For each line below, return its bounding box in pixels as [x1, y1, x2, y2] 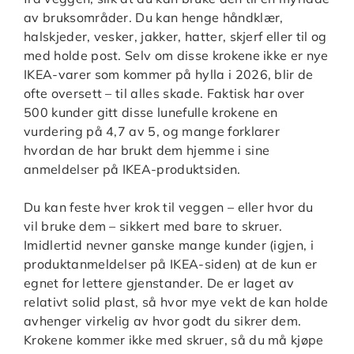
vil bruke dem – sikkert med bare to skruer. [24, 217, 283, 234]
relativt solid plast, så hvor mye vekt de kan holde [24, 293, 329, 310]
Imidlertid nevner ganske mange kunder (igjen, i [24, 236, 314, 253]
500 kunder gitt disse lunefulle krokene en [24, 104, 278, 120]
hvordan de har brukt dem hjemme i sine [24, 141, 270, 158]
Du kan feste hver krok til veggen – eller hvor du [24, 198, 314, 215]
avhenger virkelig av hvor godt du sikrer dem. [24, 312, 302, 329]
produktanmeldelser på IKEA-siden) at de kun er [24, 255, 318, 272]
